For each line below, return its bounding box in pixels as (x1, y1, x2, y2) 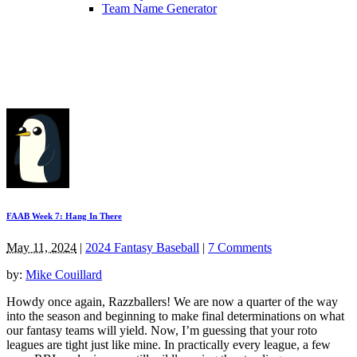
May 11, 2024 (6, 240, 76, 254)
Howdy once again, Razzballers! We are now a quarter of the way (6, 294, 338, 308)
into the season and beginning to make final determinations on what (6, 308, 344, 323)
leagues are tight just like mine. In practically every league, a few (6, 337, 331, 351)
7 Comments (208, 240, 272, 254)
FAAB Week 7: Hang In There (6, 210, 122, 221)
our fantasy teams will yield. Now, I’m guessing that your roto (6, 323, 317, 337)
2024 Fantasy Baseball (85, 240, 199, 254)
